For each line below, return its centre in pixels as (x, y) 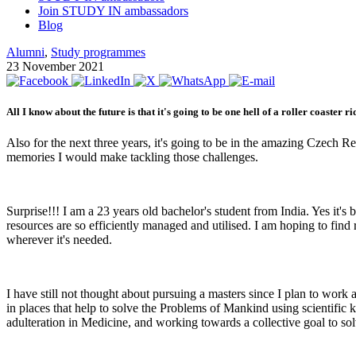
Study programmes (98, 52)
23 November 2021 (55, 66)
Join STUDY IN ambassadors (113, 10)
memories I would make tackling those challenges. (132, 157)
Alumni (25, 52)
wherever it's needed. (59, 240)
